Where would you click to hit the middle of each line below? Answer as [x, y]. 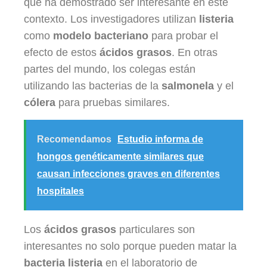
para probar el [183, 36]
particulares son [156, 229]
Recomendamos [74, 139]
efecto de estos [62, 53]
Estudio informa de [160, 139]
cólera [40, 103]
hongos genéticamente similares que [120, 156]
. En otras [195, 53]
